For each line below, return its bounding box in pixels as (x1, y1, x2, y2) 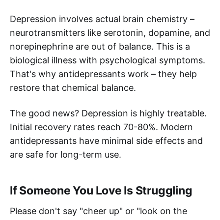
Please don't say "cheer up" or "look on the (10, 206, 187, 217)
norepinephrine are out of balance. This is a (10, 41, 190, 52)
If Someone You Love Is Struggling (10, 184, 192, 198)
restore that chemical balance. (10, 82, 136, 93)
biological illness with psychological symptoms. (10, 55, 205, 66)
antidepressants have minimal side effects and (10, 136, 203, 146)
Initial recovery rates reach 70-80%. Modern (10, 122, 193, 133)
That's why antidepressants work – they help (10, 69, 197, 80)
